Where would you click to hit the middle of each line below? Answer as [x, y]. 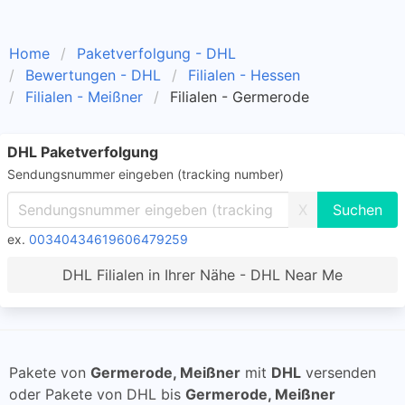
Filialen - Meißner [84, 97]
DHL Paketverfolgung [83, 152]
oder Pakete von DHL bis [97, 394]
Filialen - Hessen [244, 75]
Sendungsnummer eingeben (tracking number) [146, 174]
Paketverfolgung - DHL [156, 53]
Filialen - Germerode [240, 97]
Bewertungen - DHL [93, 75]
